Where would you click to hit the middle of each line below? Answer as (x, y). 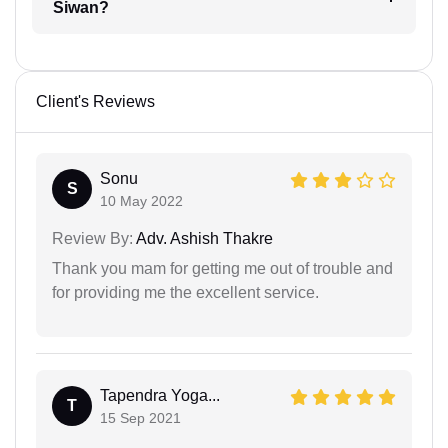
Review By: (92, 239)
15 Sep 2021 (140, 418)
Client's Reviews (95, 102)
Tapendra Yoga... (160, 396)
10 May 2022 (141, 201)
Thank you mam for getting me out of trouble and (222, 269)
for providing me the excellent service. (185, 293)
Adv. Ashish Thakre (203, 239)
